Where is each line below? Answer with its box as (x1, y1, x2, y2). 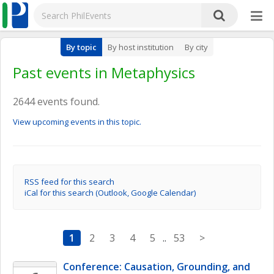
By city (185, 42, 208, 53)
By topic (66, 42, 97, 53)
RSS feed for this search (24, 176, 114, 187)
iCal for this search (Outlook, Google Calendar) (24, 187, 196, 198)
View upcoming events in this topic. (13, 116, 141, 127)
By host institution (108, 42, 174, 53)
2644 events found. (13, 95, 100, 108)
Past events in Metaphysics (13, 62, 195, 83)
